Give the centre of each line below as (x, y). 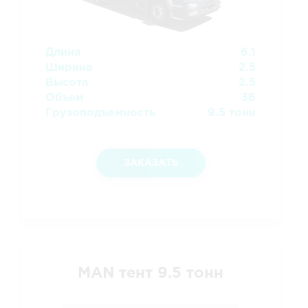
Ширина (69, 67)
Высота (67, 82)
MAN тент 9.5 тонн (151, 273)
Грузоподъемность (100, 113)
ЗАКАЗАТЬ (151, 163)
